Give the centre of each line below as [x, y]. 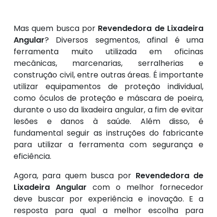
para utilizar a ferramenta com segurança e [108, 145]
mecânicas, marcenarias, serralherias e [108, 63]
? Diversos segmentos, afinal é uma [124, 40]
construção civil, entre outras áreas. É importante [108, 75]
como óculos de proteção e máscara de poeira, [108, 98]
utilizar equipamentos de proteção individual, [108, 86]
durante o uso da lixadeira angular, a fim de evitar [108, 110]
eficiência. [32, 156]
